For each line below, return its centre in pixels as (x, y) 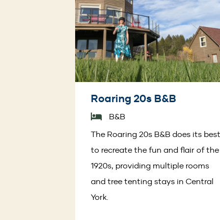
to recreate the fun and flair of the (155, 150)
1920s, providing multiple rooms (150, 166)
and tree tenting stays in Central (152, 181)
